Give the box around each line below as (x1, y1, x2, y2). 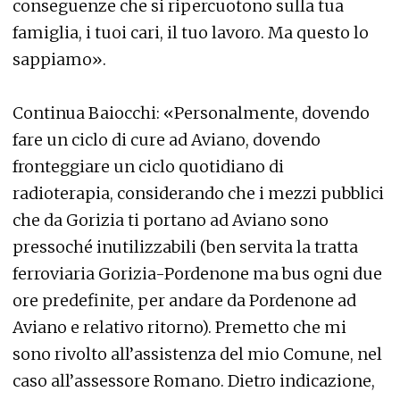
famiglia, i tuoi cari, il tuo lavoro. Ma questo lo (12, 22, 369, 43)
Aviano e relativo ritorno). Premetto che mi (12, 317, 346, 337)
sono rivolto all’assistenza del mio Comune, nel (12, 344, 382, 364)
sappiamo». (12, 49, 106, 70)
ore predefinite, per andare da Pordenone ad (12, 290, 356, 311)
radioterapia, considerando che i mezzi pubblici (12, 183, 384, 204)
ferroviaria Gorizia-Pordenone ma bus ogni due (12, 263, 382, 284)
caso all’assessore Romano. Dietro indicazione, (12, 371, 375, 391)
